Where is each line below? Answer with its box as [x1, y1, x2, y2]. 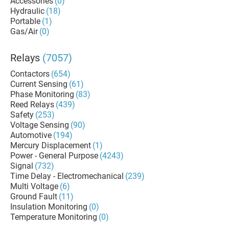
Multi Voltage [10, 181, 58, 191]
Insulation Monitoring [10, 202, 87, 212]
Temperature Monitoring [10, 212, 97, 222]
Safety [10, 110, 34, 120]
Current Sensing [10, 79, 67, 89]
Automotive [10, 130, 52, 140]
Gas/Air [10, 27, 38, 36]
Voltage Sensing [10, 120, 69, 130]
